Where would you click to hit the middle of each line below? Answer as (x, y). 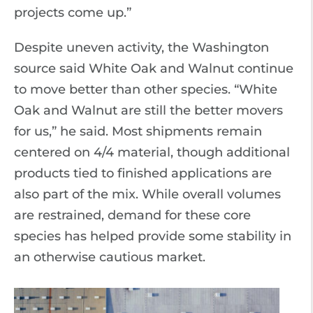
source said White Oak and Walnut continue (154, 68)
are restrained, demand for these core (132, 215)
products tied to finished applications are (143, 173)
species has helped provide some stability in (153, 236)
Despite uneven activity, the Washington (141, 48)
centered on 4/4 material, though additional (152, 152)
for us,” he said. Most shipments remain (138, 131)
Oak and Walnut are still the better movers (148, 110)
